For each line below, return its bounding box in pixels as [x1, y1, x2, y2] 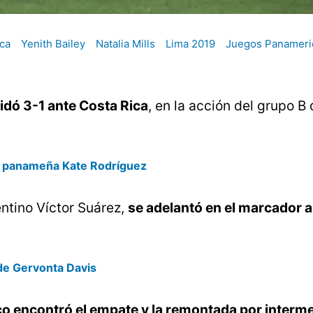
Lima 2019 [166, 37, 215, 51]
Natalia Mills [96, 37, 155, 51]
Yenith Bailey [21, 37, 85, 51]
